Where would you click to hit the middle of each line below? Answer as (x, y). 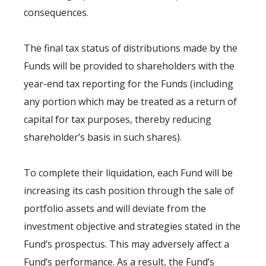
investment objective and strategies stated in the (132, 226)
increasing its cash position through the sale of (129, 190)
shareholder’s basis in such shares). (103, 137)
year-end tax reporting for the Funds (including (129, 83)
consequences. (56, 12)
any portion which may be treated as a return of (130, 101)
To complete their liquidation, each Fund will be (128, 172)
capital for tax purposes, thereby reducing (118, 119)
